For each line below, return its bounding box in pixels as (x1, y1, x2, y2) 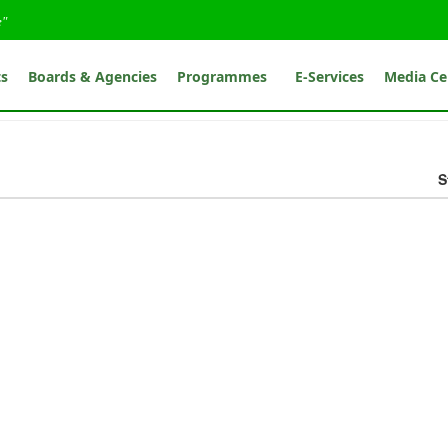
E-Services (295, 67, 365, 86)
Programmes (177, 67, 276, 86)
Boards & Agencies (28, 67, 158, 86)
